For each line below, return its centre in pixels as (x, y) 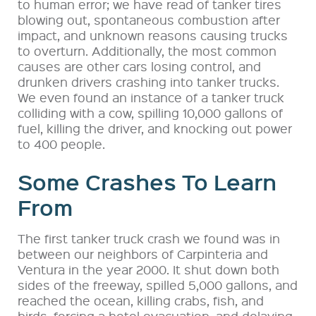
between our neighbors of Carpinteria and (143, 254)
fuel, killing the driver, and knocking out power (155, 128)
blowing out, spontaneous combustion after (149, 20)
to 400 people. (61, 144)
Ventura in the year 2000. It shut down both (148, 269)
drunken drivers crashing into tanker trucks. (148, 82)
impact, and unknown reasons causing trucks (153, 35)
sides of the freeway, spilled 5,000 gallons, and (158, 285)
